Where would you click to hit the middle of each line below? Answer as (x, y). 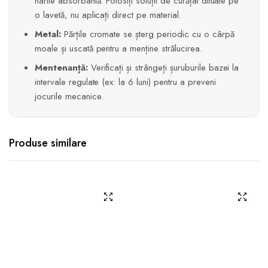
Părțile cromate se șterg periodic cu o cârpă (147, 34)
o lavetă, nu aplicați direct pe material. (108, 15)
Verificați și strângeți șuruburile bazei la (163, 68)
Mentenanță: (61, 68)
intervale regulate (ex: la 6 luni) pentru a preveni (125, 82)
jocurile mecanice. (69, 97)
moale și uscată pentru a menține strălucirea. (118, 49)
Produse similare (48, 143)
